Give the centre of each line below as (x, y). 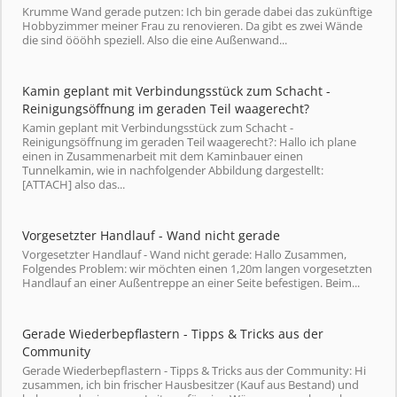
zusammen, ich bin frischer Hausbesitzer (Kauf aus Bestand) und (191, 385)
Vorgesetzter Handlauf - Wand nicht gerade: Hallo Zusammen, (184, 254)
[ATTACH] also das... (74, 184)
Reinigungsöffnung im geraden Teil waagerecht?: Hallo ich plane (189, 142)
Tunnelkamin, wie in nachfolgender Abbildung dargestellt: (173, 170)
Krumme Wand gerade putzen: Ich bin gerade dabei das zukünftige (197, 12)
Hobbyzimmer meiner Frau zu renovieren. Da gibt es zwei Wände (192, 26)
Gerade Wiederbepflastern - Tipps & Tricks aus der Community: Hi (194, 370)
